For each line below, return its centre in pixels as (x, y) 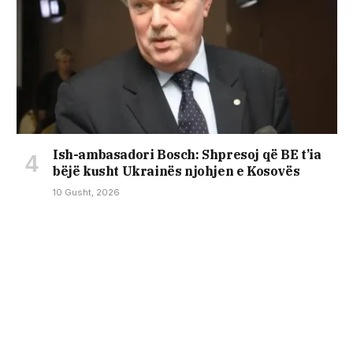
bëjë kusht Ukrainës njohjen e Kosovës (176, 171)
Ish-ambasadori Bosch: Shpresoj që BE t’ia (187, 154)
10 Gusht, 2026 (86, 192)
